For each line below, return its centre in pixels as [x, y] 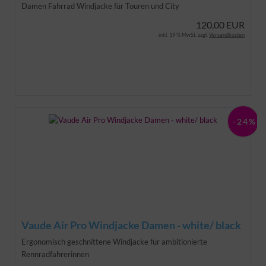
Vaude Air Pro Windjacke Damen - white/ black [131, 225]
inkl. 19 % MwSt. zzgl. [184, 34]
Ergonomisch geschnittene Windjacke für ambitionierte [114, 241]
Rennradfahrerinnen [55, 254]
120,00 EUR [220, 24]
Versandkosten [227, 34]
